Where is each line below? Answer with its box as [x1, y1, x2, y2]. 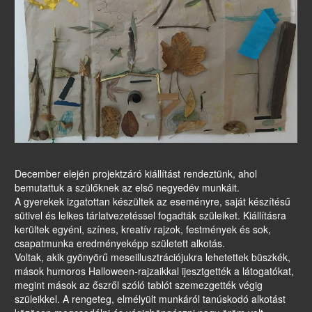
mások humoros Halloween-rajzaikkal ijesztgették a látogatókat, [15, 264, 294, 279]
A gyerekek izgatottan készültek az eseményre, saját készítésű [15, 194, 290, 209]
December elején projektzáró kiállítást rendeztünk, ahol [15, 166, 257, 181]
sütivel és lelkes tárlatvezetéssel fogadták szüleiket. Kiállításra [15, 208, 286, 223]
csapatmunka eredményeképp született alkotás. [15, 236, 225, 251]
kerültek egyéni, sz [15, 222, 97, 237]
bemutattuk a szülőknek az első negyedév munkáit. [15, 180, 240, 195]
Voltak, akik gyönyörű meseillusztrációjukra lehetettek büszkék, [15, 250, 290, 265]
